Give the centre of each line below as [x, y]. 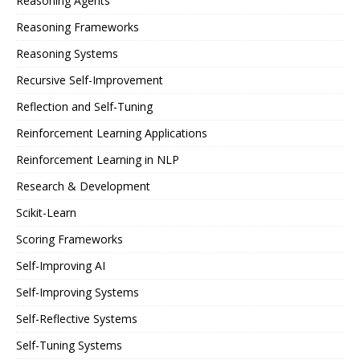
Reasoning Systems [67, 53]
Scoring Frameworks [70, 239]
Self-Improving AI [61, 266]
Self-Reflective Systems [77, 319]
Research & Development [83, 186]
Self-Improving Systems [78, 292]
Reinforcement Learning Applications [112, 133]
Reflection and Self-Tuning [84, 106]
